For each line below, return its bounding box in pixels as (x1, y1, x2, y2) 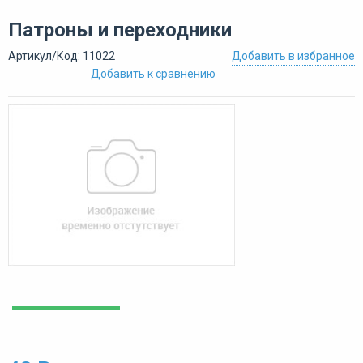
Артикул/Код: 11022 (8, 49, 115, 62)
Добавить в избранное (232, 49, 355, 62)
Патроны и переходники (8, 18, 232, 41)
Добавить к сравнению (91, 66, 216, 80)
